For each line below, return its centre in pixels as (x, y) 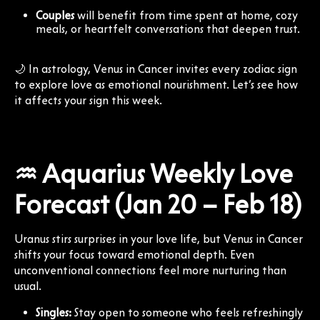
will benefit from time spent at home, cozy (186, 15)
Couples (55, 15)
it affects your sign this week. (88, 100)
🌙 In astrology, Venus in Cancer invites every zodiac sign (156, 69)
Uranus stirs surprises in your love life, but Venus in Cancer (159, 239)
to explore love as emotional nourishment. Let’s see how (156, 84)
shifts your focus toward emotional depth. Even (134, 254)
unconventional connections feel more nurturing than (150, 270)
